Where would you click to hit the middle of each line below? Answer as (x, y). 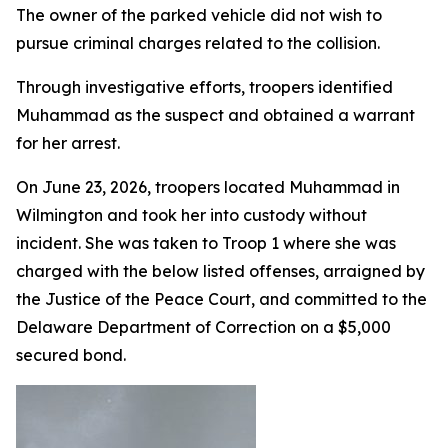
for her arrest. (68, 142)
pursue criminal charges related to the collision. (198, 42)
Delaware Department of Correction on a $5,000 (203, 326)
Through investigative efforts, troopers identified (204, 86)
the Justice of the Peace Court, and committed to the (221, 298)
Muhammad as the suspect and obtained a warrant (215, 114)
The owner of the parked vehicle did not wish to (199, 14)
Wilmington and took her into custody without (191, 214)
